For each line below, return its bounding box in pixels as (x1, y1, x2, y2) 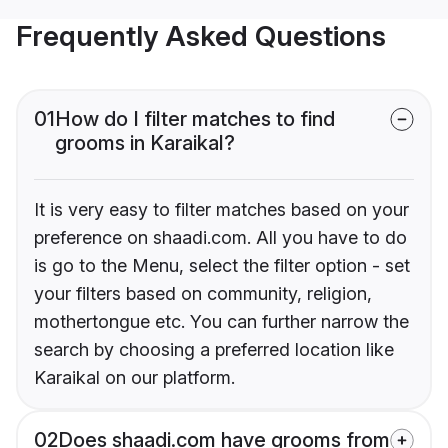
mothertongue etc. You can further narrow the (34, 311, 409, 333)
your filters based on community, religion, (34, 283, 372, 305)
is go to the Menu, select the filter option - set (34, 255, 410, 277)
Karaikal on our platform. (34, 367, 235, 389)
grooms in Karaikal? (55, 131, 235, 156)
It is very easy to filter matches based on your (34, 199, 409, 221)
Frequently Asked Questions (16, 19, 386, 54)
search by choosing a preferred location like (34, 339, 394, 361)
